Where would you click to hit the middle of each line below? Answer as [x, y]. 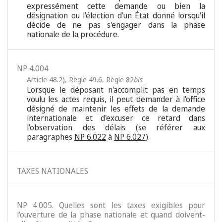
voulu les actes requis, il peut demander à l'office [116, 99]
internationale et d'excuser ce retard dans [116, 118]
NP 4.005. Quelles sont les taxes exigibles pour [111, 205]
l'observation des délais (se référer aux [116, 128]
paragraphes [51, 137]
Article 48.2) [46, 80]
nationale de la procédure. [73, 34]
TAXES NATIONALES [53, 171]
